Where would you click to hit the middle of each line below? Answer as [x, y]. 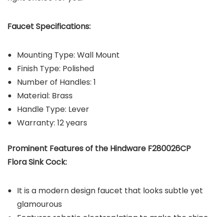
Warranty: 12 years [52, 123]
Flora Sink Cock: [38, 162]
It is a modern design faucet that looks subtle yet [110, 191]
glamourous [39, 204]
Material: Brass [46, 96]
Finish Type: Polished [57, 69]
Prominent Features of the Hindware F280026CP [99, 149]
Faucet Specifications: [49, 27]
